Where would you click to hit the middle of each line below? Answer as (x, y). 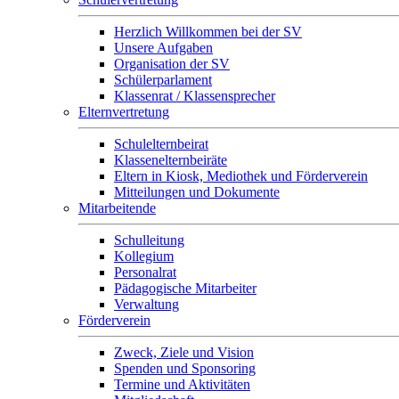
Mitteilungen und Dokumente (197, 192)
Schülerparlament (163, 80)
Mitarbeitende (117, 208)
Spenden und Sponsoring (185, 369)
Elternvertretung (124, 112)
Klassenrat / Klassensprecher (195, 96)
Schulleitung (149, 240)
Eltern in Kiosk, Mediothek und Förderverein (241, 176)
